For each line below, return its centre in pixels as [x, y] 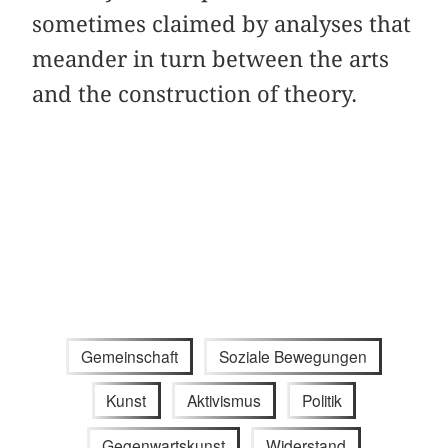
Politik [321, 400]
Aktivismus [224, 400]
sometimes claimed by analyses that [222, 23]
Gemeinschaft [130, 355]
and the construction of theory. [195, 93]
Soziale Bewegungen [292, 355]
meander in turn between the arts [211, 58]
